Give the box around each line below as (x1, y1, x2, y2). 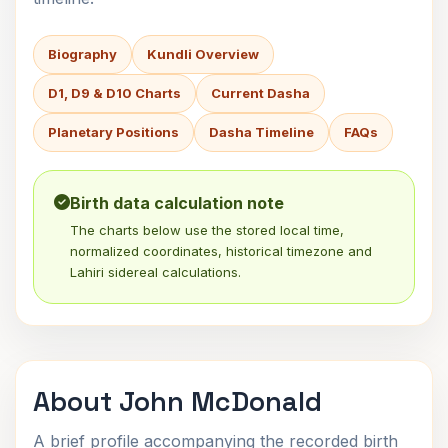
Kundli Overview (147, 46, 259, 62)
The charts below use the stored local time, (70, 222, 344, 238)
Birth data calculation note (70, 193, 284, 213)
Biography (48, 46, 117, 62)
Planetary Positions (48, 124, 179, 140)
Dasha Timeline (209, 124, 314, 140)
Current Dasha (211, 85, 310, 101)
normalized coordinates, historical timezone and (70, 243, 372, 259)
